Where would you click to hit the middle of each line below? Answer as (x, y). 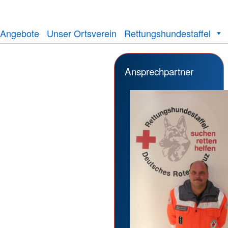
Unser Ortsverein (82, 33)
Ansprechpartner (159, 71)
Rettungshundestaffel (167, 33)
